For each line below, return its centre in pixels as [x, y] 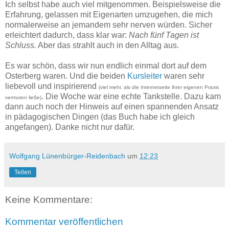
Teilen [23, 172]
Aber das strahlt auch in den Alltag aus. [108, 45]
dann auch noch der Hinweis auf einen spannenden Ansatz [112, 106]
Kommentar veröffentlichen [64, 222]
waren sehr [183, 76]
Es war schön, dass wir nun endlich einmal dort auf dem [106, 65]
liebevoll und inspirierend [52, 86]
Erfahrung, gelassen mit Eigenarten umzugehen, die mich [109, 14]
